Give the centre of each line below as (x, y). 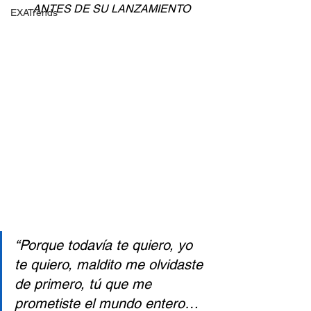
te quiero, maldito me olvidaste (111, 264)
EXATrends (34, 12)
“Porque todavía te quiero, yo (106, 245)
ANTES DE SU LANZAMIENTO (111, 9)
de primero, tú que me (85, 284)
